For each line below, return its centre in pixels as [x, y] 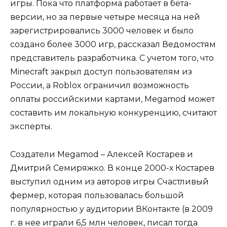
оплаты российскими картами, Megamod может [112, 99]
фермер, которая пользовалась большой [97, 195]
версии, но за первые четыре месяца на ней [105, 17]
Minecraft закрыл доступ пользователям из [101, 72]
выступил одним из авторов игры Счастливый [109, 181]
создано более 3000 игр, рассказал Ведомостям [113, 45]
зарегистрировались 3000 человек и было [102, 31]
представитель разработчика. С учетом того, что [112, 58]
